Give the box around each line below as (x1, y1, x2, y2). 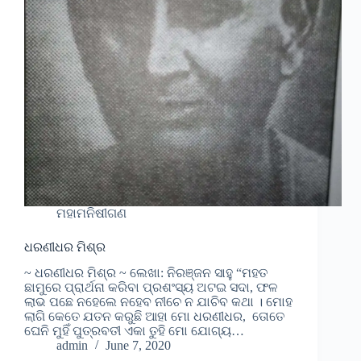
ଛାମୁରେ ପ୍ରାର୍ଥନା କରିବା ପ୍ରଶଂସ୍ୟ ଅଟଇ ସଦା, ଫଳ (24, 280, 278, 295)
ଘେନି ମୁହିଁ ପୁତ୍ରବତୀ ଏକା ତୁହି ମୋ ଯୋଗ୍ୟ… (24, 324, 244, 338)
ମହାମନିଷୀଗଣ (56, 205, 127, 220)
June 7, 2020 (106, 338, 171, 353)
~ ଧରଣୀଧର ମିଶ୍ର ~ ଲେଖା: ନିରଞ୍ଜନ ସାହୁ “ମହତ (24, 266, 268, 280)
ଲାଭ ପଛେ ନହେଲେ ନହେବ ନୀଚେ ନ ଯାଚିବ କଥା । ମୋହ (24, 295, 293, 309)
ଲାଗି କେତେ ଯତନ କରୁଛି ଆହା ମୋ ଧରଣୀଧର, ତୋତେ (24, 309, 284, 324)
